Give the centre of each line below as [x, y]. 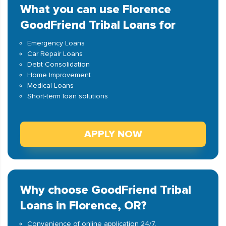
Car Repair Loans [55, 54]
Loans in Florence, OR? [83, 206]
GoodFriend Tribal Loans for [98, 25]
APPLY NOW [113, 134]
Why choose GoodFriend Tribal [106, 190]
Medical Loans [50, 86]
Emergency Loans [56, 43]
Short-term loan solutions [68, 96]
